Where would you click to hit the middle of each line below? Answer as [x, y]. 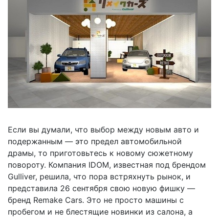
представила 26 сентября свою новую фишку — [101, 188]
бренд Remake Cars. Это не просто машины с [96, 200]
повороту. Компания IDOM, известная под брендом [107, 164]
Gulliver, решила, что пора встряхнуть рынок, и [99, 176]
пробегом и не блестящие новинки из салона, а [100, 211]
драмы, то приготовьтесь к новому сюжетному [100, 153]
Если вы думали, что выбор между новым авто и [103, 129]
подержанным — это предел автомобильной [95, 141]
